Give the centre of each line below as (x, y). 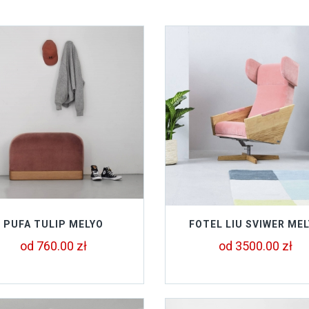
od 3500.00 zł (255, 246)
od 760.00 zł (54, 246)
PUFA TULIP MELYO (54, 224)
